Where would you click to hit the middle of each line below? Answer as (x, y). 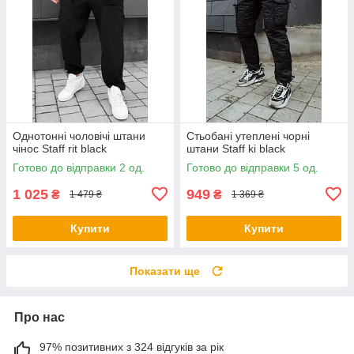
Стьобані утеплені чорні (248, 136)
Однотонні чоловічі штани (79, 136)
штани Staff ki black (236, 148)
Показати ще (165, 271)
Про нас (40, 317)
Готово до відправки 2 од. (79, 167)
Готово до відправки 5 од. (252, 167)
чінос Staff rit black (60, 148)
